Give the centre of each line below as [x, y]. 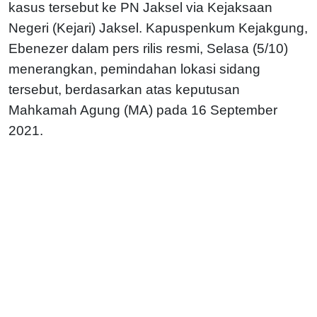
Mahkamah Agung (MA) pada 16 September [143, 110]
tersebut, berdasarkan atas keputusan [124, 89]
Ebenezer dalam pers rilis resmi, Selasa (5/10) [148, 48]
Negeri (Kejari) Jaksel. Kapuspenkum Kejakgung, [158, 28]
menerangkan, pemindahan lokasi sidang [134, 69]
